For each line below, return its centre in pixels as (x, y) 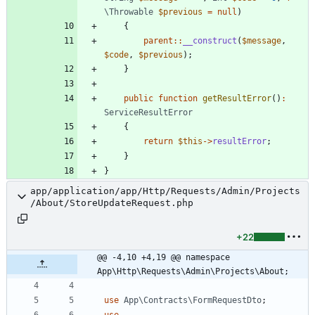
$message (262, 40)
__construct (210, 40)
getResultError (237, 98)
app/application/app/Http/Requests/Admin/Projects (165, 191)
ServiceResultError (148, 112)
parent (158, 40)
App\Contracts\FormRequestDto (193, 300)
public (139, 98)
